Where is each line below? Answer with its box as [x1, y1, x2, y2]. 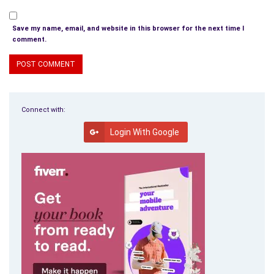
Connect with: [21, 106, 65, 114]
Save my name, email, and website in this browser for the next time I [12, 24, 244, 33]
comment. [12, 35, 46, 44]
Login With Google [110, 127, 179, 138]
